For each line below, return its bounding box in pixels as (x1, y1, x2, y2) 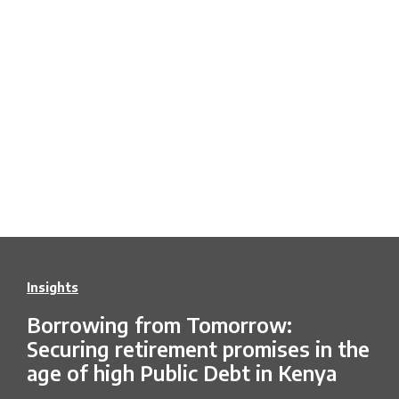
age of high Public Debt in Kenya (27, 360, 337, 387)
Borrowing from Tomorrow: (27, 312, 292, 338)
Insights (27, 280, 78, 296)
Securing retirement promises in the (27, 336, 370, 362)
